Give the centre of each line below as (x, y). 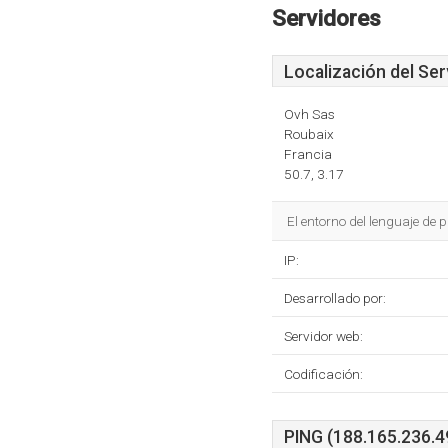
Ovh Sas (309, 114)
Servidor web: (323, 336)
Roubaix (309, 134)
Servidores (326, 18)
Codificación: (323, 374)
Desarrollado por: (335, 298)
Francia (308, 154)
